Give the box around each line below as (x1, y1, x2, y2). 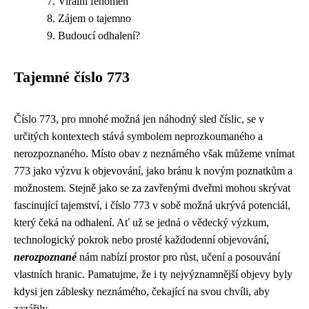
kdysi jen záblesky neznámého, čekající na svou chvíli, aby (14, 286, 270, 297)
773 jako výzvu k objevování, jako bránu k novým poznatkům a (14, 165, 292, 177)
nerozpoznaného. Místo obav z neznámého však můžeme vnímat (14, 148, 295, 159)
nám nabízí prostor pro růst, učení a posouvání (77, 251, 280, 263)
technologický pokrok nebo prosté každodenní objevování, (14, 234, 269, 246)
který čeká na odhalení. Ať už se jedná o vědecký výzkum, (14, 217, 269, 228)
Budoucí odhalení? (58, 30, 140, 41)
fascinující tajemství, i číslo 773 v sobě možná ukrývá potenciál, (14, 199, 290, 211)
